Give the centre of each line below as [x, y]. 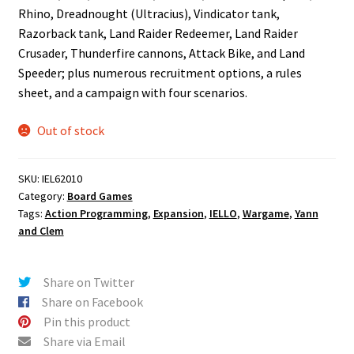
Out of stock [71, 130]
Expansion [178, 214]
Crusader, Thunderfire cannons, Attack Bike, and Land [161, 53]
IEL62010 [62, 179]
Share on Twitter [88, 282]
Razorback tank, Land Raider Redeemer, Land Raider [158, 34]
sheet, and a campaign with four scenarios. [132, 93]
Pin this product [87, 322]
